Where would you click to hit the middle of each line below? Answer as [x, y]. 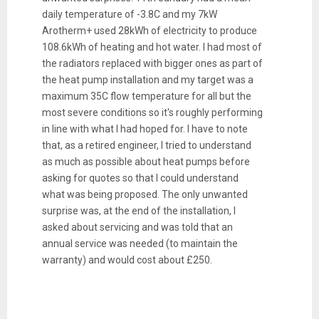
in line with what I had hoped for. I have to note [145, 129]
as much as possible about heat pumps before [146, 162]
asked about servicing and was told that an [137, 228]
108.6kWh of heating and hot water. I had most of [152, 47]
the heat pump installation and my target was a [147, 80]
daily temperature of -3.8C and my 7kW [129, 15]
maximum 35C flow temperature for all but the [146, 96]
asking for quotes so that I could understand [140, 178]
